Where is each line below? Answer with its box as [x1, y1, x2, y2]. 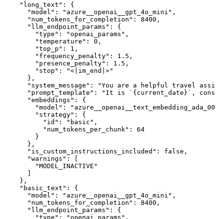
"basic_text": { [4, 184, 78, 192]
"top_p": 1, [4, 44, 78, 52]
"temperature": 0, [4, 37, 102, 45]
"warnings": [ [4, 154, 78, 162]
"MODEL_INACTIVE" [4, 162, 98, 170]
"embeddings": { [4, 96, 86, 104]
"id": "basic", [4, 118, 98, 126]
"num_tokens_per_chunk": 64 [4, 125, 145, 133]
